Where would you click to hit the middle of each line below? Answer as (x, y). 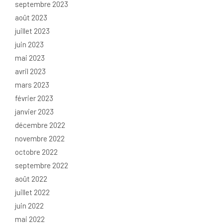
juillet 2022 (32, 192)
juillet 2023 (32, 31)
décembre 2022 (40, 125)
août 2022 (31, 179)
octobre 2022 (36, 152)
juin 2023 (29, 45)
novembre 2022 (40, 139)
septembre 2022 (42, 166)
